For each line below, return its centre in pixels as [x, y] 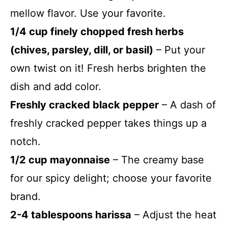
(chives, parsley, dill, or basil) [82, 50]
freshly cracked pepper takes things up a [108, 123]
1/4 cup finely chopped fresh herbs [97, 31]
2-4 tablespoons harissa [71, 215]
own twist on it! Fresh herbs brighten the [108, 68]
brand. [25, 196]
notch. [25, 141]
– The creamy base [157, 160]
